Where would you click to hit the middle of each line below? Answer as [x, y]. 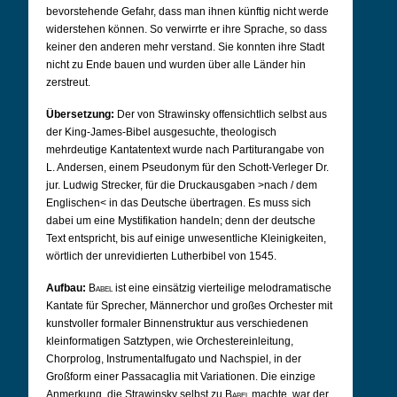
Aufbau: [66, 288]
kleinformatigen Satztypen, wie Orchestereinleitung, [170, 341]
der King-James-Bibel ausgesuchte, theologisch [161, 132]
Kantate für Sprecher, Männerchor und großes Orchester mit [189, 306]
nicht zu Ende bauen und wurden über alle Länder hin [176, 65]
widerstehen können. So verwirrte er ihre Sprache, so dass [187, 29]
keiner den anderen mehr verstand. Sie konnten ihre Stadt [185, 47]
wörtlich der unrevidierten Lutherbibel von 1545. [161, 256]
